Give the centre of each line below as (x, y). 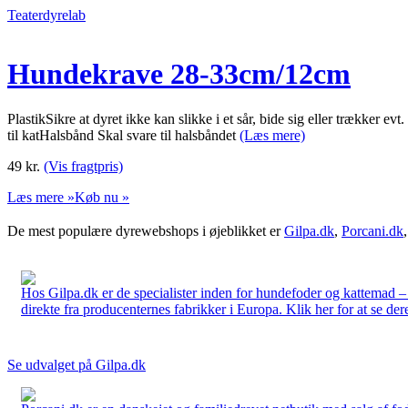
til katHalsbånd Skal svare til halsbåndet (123, 135)
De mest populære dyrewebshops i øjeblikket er (146, 230)
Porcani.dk (372, 230)
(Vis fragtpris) (83, 166)
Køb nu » (102, 197)
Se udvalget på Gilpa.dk (76, 364)
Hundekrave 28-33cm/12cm (179, 74)
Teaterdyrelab (46, 15)
